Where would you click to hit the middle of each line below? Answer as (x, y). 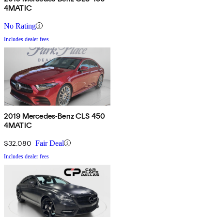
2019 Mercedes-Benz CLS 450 (55, 116)
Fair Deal (50, 143)
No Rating (20, 26)
